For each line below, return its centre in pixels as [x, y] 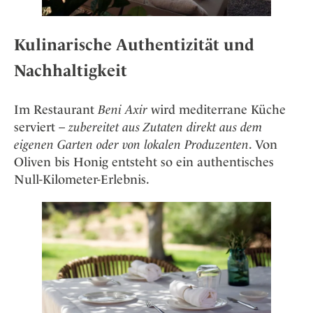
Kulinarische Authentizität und [134, 45]
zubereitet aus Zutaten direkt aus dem [165, 126]
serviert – [41, 126]
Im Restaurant [56, 109]
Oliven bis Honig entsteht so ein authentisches [144, 161]
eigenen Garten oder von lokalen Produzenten [131, 144]
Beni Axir [123, 109]
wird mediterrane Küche [217, 109]
